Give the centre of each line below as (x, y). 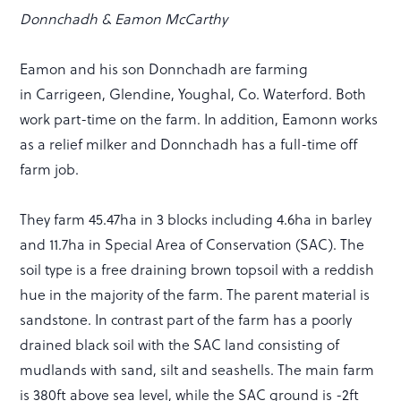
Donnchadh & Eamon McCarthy (124, 18)
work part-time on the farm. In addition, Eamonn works (199, 119)
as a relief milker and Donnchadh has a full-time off (189, 144)
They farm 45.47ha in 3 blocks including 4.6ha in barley (196, 219)
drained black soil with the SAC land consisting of (180, 344)
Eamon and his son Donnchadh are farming (164, 68)
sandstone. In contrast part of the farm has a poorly (186, 319)
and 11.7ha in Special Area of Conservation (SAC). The (192, 244)
